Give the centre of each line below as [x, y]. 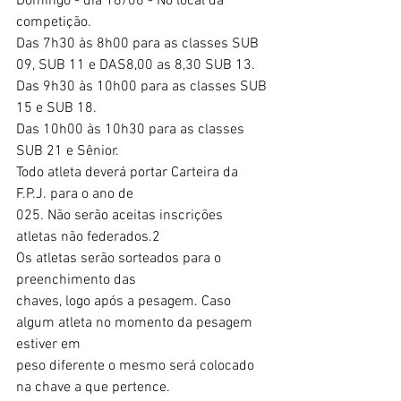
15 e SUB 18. [56, 108]
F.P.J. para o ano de [75, 194]
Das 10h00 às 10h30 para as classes [132, 129]
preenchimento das [76, 280]
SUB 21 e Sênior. [68, 151]
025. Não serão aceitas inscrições [121, 215]
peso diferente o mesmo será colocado [137, 366]
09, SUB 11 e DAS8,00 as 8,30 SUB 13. [136, 65]
